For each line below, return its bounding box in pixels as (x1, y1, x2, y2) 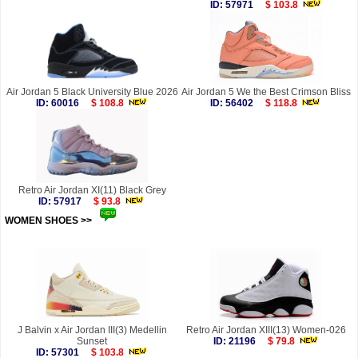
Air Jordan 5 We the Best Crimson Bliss (181, 86, 351, 98)
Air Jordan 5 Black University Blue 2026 (6, 86, 178, 98)
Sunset (77, 336, 107, 348)
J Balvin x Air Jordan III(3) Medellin (17, 324, 167, 336)
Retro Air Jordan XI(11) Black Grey (18, 185, 166, 197)
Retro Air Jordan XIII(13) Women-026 (186, 324, 346, 336)
